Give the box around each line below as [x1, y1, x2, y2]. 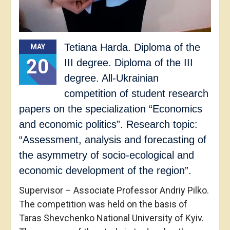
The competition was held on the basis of [18, 199, 187, 210]
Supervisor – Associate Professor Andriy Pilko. [18, 185, 209, 196]
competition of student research [64, 88, 208, 100]
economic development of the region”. [18, 165, 191, 177]
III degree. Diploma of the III [64, 57, 193, 69]
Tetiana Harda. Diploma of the [64, 42, 200, 53]
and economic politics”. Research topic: [18, 119, 198, 130]
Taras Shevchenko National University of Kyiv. [18, 213, 204, 224]
